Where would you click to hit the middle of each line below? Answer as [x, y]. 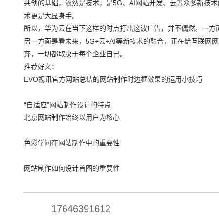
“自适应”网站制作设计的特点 [67, 104]
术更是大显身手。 [51, 15]
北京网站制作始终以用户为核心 [72, 117]
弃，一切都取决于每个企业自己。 [75, 54]
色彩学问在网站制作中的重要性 [72, 142]
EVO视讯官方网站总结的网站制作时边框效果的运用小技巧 [113, 79]
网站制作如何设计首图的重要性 [72, 168]
